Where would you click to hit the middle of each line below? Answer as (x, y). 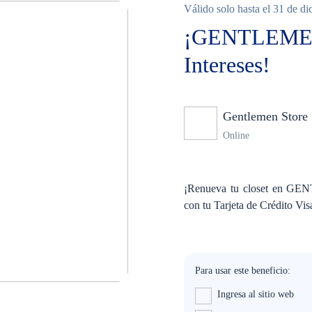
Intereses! (227, 65)
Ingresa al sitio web (256, 294)
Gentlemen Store (265, 116)
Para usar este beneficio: (243, 271)
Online (236, 135)
